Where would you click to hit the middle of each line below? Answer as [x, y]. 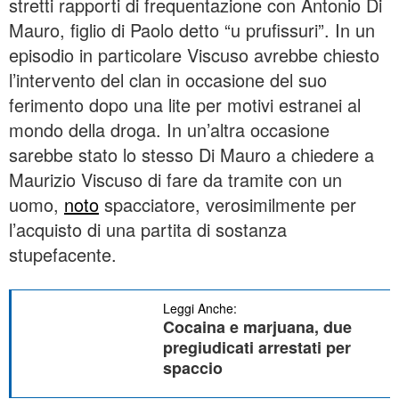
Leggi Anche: [200, 308]
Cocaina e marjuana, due [257, 326]
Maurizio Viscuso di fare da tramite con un [175, 179]
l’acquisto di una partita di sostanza [148, 229]
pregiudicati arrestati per [257, 347]
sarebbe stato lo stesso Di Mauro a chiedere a [191, 154]
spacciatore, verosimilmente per [228, 204]
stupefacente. [63, 254]
